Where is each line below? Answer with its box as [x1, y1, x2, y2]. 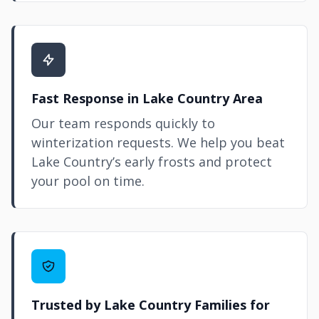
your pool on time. [31, 172, 145, 189]
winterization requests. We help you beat [31, 134, 285, 151]
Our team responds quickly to [31, 115, 215, 132]
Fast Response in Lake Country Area [31, 90, 263, 107]
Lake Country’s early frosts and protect [31, 153, 272, 170]
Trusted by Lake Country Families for [31, 296, 270, 313]
